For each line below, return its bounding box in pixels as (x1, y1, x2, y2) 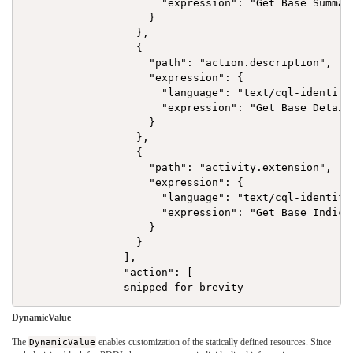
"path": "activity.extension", (23, 162, 333, 174)
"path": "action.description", (23, 57, 333, 69)
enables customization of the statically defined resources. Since (96, 336, 332, 348)
